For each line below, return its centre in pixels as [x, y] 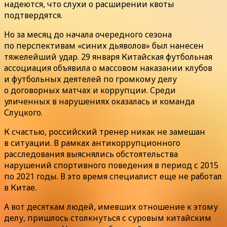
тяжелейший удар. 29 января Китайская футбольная [108, 56]
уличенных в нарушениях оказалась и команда [99, 101]
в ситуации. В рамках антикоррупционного [92, 143]
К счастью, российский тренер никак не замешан [105, 131]
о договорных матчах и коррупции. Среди [90, 90]
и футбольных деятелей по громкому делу [90, 79]
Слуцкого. [23, 112]
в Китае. [20, 187]
